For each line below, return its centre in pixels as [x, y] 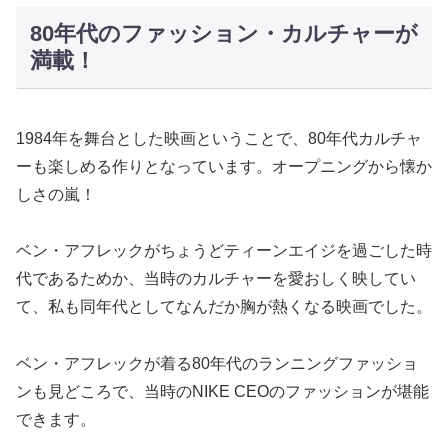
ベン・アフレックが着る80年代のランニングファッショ [217, 364]
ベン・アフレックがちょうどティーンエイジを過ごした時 [224, 251]
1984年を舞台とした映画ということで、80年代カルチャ [219, 138]
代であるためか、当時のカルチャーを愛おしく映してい [216, 279]
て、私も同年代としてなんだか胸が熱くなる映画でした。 [224, 307]
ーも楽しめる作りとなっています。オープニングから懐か [224, 166]
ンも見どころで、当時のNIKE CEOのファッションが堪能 [222, 392]
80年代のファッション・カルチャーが [223, 34]
